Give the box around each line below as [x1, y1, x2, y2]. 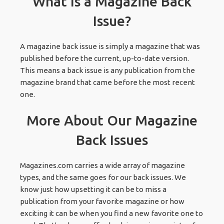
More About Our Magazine [26, 112, 197, 128]
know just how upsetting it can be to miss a [20, 184, 167, 193]
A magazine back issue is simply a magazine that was [20, 41, 200, 50]
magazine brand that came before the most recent [20, 77, 195, 86]
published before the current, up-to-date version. [20, 53, 189, 62]
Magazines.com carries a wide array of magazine [20, 160, 185, 169]
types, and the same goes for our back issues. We [20, 172, 186, 181]
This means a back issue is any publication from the [20, 65, 195, 74]
